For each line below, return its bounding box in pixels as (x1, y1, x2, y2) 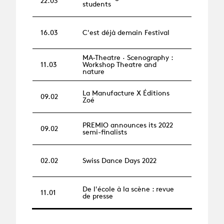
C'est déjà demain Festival (82, 28, 169, 37)
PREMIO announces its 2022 (82, 120, 173, 129)
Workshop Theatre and (82, 60, 156, 69)
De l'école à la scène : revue (82, 184, 174, 193)
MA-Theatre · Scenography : (82, 53, 173, 62)
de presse (82, 191, 113, 200)
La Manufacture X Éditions (82, 88, 169, 97)
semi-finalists (82, 127, 127, 136)
